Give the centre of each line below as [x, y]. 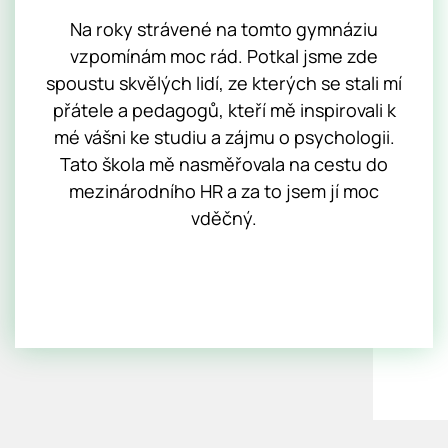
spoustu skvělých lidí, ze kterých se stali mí [224, 82]
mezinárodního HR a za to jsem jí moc [224, 190]
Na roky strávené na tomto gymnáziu [224, 28]
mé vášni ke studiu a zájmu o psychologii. [224, 136]
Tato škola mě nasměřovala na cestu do [224, 163]
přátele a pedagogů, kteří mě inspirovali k [224, 109]
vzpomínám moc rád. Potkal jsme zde [224, 55]
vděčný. [224, 217]
